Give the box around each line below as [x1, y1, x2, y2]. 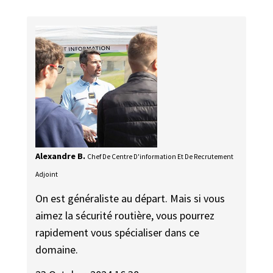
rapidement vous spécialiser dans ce [35, 225, 200, 240]
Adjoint [35, 169, 58, 179]
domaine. [35, 243, 79, 257]
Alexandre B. [35, 150, 86, 161]
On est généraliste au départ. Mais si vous [35, 191, 225, 206]
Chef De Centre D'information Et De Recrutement [87, 152, 234, 161]
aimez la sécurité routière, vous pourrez [35, 208, 215, 223]
